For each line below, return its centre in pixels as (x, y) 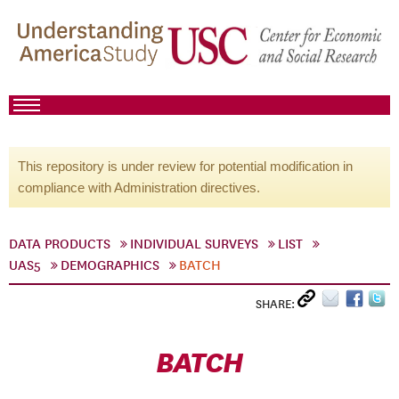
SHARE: (277, 304)
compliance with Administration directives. (139, 187)
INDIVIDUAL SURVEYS (194, 244)
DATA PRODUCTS (60, 244)
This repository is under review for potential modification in (185, 166)
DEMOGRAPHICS (110, 265)
